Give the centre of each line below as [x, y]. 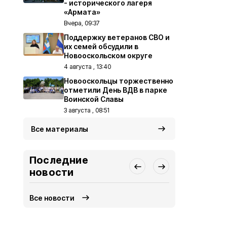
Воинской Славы [94, 99]
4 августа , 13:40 [87, 67]
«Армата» [82, 12]
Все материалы [60, 129]
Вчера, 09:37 [82, 23]
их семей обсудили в [101, 46]
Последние [59, 160]
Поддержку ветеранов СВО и [117, 37]
